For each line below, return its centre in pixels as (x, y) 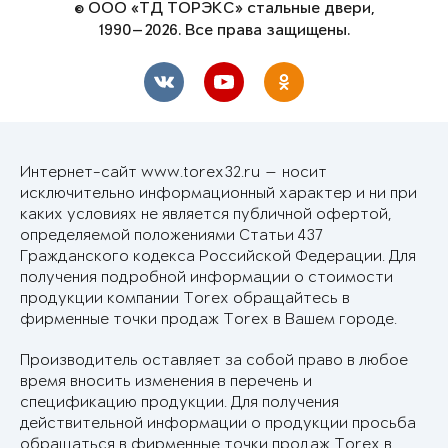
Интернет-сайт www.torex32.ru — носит (173, 172)
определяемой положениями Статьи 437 (171, 235)
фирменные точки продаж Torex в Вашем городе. (208, 319)
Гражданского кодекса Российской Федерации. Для (218, 256)
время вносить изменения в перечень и (166, 381)
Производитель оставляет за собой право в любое (214, 360)
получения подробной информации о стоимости (206, 277)
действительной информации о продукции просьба (218, 423)
